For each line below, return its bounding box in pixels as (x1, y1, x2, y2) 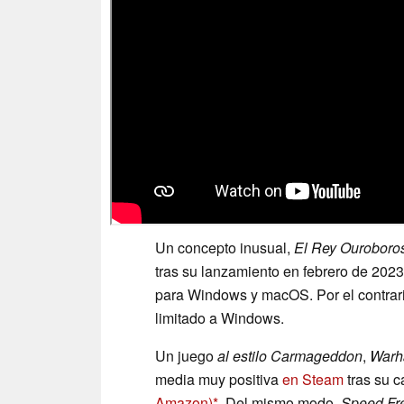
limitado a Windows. (155, 308, 284, 329)
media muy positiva (155, 369, 282, 390)
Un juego (155, 345, 217, 367)
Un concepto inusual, (155, 237, 294, 259)
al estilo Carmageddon (217, 345, 363, 367)
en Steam (282, 369, 344, 390)
